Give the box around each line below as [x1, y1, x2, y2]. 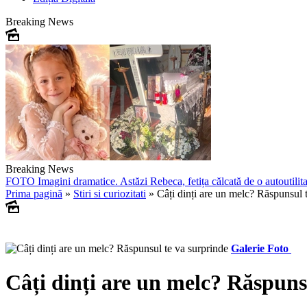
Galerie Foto [231, 243, 288, 255]
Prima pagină [5, 188, 62, 199]
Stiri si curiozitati [73, 188, 146, 199]
